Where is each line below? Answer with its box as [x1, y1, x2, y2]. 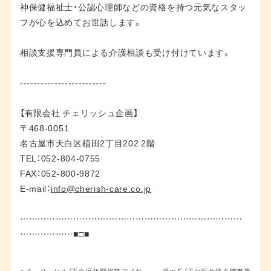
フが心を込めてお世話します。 [19, 15, 143, 28]
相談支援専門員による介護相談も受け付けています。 [19, 45, 232, 58]
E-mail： [19, 181, 51, 194]
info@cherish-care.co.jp [50, 181, 151, 194]
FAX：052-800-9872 [19, 166, 101, 179]
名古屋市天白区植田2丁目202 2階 [19, 136, 155, 149]
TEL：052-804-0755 [19, 151, 101, 164]
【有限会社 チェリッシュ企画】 [19, 106, 139, 119]
